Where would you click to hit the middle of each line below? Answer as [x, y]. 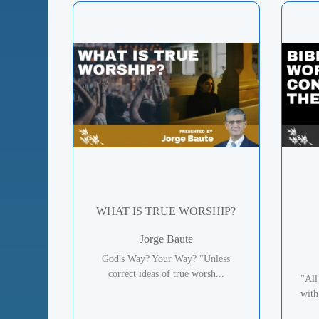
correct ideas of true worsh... [166, 274]
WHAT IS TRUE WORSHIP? [166, 211]
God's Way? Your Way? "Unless [166, 259]
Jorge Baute [166, 239]
